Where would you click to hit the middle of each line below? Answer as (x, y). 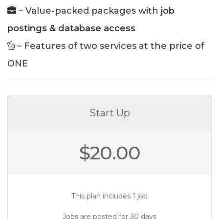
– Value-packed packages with (88, 11)
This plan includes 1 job (109, 196)
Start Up (109, 113)
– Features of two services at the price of (109, 46)
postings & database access (71, 28)
